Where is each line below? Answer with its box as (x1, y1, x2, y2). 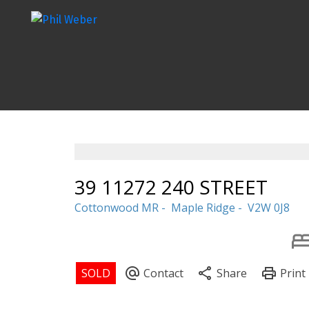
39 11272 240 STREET (74, 173, 268, 200)
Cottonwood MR (74, 199, 159, 215)
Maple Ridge (170, 199, 235, 215)
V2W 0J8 (247, 199, 290, 215)
